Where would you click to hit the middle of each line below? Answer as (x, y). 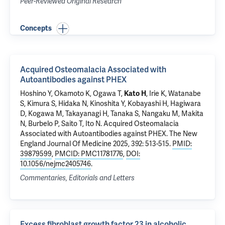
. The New (182, 134)
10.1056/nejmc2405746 (55, 164)
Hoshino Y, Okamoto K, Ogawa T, (72, 94)
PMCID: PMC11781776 (89, 154)
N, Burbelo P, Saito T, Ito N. (62, 124)
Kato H (135, 94)
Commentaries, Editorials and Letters (77, 178)
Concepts (36, 28)
